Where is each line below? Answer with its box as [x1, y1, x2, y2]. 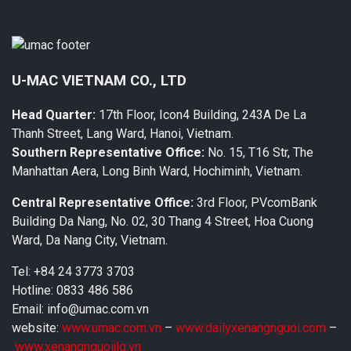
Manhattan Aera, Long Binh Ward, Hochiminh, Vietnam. [12, 164, 302, 179]
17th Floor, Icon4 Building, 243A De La [96, 107, 306, 123]
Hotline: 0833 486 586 [12, 283, 133, 299]
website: [12, 320, 62, 336]
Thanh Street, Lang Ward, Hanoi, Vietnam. [12, 126, 233, 142]
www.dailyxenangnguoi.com [175, 320, 329, 336]
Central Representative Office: [12, 195, 194, 211]
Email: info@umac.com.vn [12, 302, 149, 317]
